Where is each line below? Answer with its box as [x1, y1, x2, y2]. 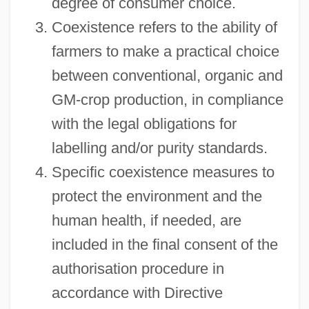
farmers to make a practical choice [51, 42, 279, 60]
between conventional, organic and [51, 66, 283, 84]
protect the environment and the [51, 187, 262, 205]
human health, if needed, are [51, 211, 241, 229]
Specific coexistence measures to [51, 163, 275, 181]
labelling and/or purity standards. [51, 139, 268, 157]
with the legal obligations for [51, 114, 237, 132]
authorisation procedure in [51, 259, 224, 277]
